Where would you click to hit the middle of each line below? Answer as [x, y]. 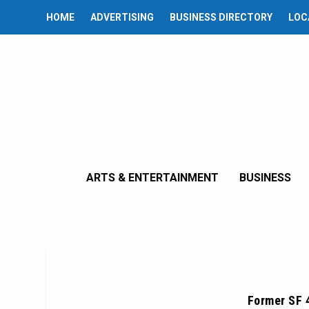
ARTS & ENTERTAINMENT [152, 178]
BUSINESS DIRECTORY [221, 17]
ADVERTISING [122, 17]
